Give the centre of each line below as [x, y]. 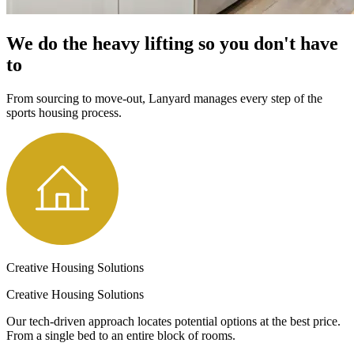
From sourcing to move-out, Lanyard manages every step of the [164, 98]
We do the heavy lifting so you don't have [172, 43]
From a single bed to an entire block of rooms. [121, 335]
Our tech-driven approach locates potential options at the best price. [173, 321]
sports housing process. [64, 112]
